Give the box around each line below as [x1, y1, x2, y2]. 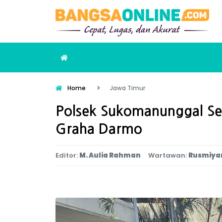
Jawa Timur [110, 84, 145, 93]
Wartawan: [148, 151, 187, 161]
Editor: [55, 151, 78, 161]
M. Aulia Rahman [79, 151, 141, 161]
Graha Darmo [55, 122, 142, 136]
